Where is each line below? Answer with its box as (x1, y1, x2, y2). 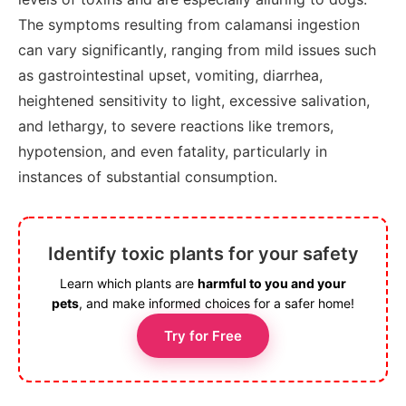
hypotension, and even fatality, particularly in (18, 142, 327, 161)
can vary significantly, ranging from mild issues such (18, 41, 376, 60)
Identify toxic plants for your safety (47, 243, 359, 266)
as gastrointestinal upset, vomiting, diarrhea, (18, 66, 323, 85)
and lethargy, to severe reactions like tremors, (18, 117, 333, 136)
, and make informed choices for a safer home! (79, 295, 354, 312)
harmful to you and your (198, 275, 346, 292)
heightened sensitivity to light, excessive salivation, (18, 92, 370, 111)
